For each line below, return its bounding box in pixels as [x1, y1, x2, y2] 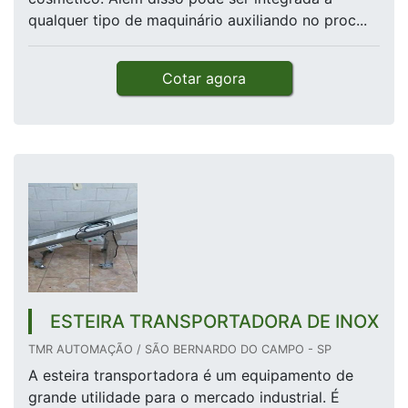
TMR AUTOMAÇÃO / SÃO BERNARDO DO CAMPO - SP [28, 342, 331, 357]
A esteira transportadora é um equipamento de [28, 366, 353, 385]
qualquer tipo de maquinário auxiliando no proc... [28, 11, 367, 30]
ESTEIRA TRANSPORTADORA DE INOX [50, 311, 379, 333]
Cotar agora [162, 69, 246, 88]
